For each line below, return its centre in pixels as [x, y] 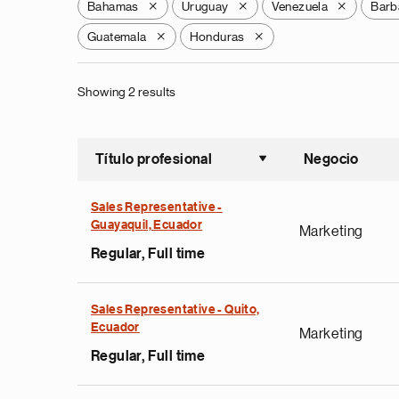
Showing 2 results [127, 92]
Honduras [217, 37]
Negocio [331, 159]
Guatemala [117, 37]
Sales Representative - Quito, [175, 310]
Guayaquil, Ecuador [147, 225]
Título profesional [154, 159]
